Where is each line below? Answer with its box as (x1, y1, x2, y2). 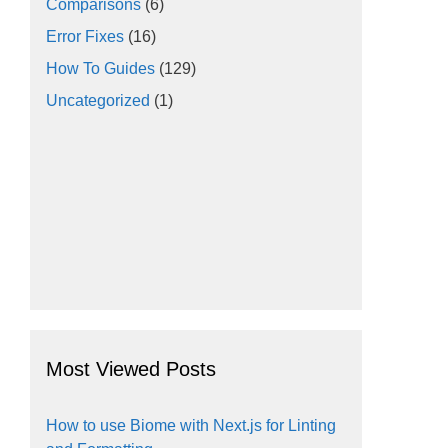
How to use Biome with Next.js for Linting (46, 417, 336, 435)
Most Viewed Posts (46, 358, 216, 381)
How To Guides (46, 60, 155, 78)
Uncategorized (46, 92, 150, 110)
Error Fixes (46, 28, 124, 46)
